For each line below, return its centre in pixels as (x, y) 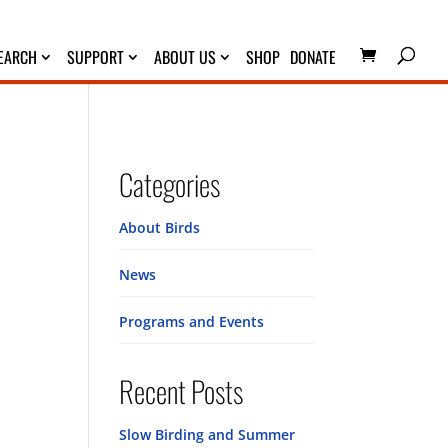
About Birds (160, 227)
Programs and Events (192, 321)
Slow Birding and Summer (207, 434)
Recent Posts (181, 390)
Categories (170, 183)
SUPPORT (95, 57)
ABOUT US (185, 57)
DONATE (313, 57)
